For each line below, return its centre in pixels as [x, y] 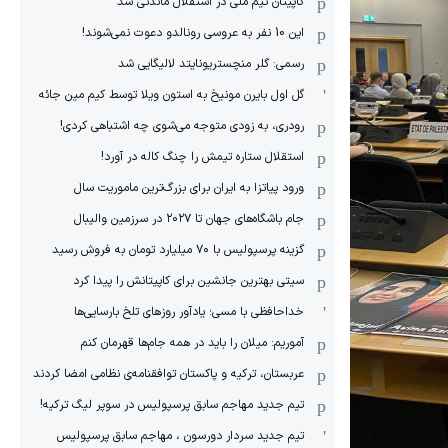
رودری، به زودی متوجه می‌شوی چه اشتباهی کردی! [182, 126]
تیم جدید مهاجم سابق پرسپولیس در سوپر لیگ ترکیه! [172, 405]
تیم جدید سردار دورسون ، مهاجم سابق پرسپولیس [180, 436]
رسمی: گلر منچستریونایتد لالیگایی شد [211, 64]
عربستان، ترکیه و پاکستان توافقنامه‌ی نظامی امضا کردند [168, 374]
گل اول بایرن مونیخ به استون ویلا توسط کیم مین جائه [171, 95]
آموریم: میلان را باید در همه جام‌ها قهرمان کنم [192, 343]
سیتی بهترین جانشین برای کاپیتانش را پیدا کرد [188, 281]
